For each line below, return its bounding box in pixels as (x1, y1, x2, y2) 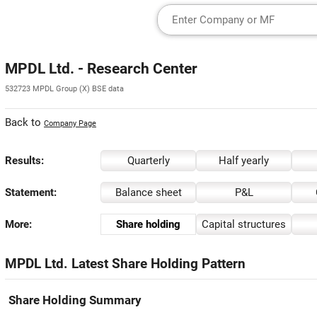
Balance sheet (115, 186, 182, 199)
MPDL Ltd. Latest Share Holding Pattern (5, 256, 246, 272)
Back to (5, 116, 44, 129)
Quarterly (127, 154, 170, 167)
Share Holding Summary (8, 294, 142, 307)
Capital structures (202, 218, 286, 231)
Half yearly (219, 154, 269, 167)
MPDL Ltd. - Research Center (5, 60, 197, 77)
